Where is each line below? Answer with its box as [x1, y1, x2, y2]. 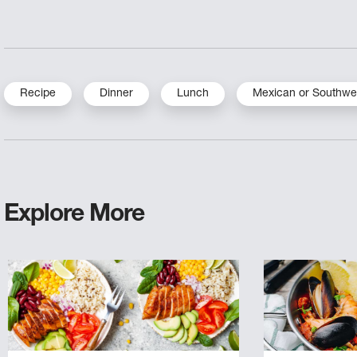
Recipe [20, 88, 57, 100]
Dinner [100, 88, 134, 100]
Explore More [4, 203, 145, 228]
